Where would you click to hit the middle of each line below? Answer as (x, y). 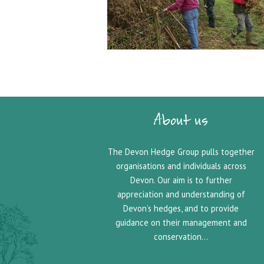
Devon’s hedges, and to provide (181, 208)
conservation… (181, 237)
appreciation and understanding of (181, 194)
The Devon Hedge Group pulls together (181, 152)
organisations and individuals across (181, 166)
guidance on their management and (181, 222)
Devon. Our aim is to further (181, 180)
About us (181, 123)
